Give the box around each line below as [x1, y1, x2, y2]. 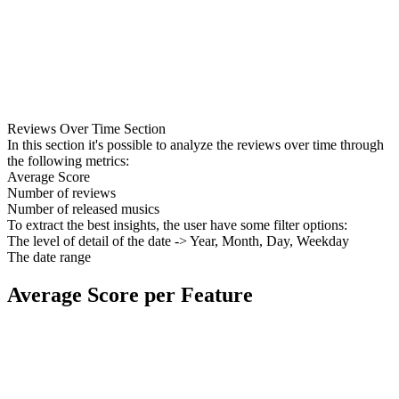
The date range [7, 248, 91, 265]
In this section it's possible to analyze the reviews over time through [7, 136, 384, 152]
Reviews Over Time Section [7, 120, 166, 136]
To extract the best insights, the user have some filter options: [7, 216, 347, 232]
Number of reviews [7, 184, 116, 200]
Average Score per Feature [7, 282, 253, 306]
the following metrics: [7, 152, 129, 168]
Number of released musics [7, 200, 159, 216]
